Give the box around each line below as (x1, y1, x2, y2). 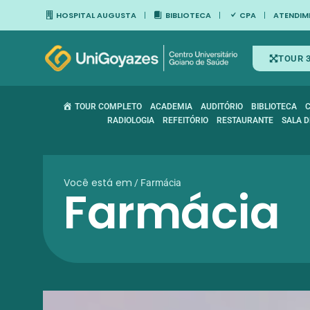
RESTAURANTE (217, 116, 273, 125)
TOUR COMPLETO (74, 102, 142, 111)
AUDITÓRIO (200, 102, 243, 111)
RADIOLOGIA (107, 116, 154, 125)
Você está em (64, 176, 132, 190)
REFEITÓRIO (163, 116, 208, 125)
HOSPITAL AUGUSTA (56, 10, 137, 21)
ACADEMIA (149, 102, 192, 111)
